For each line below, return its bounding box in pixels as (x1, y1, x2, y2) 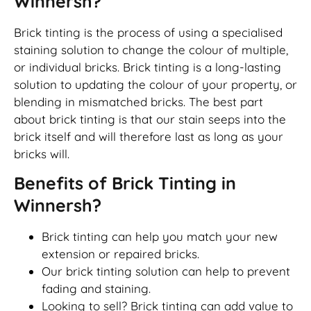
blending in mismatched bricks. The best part (14, 94, 263, 109)
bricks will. (14, 146, 69, 161)
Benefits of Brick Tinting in (14, 171, 236, 194)
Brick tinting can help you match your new (42, 228, 278, 244)
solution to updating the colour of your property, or (14, 76, 297, 92)
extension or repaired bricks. (42, 246, 199, 261)
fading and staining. (42, 280, 151, 296)
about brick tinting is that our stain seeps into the (14, 111, 286, 126)
